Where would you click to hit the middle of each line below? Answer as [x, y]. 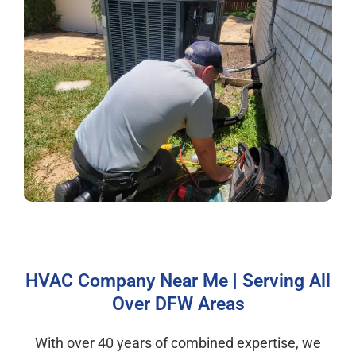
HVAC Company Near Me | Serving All [178, 281]
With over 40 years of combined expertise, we [178, 342]
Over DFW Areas [178, 304]
